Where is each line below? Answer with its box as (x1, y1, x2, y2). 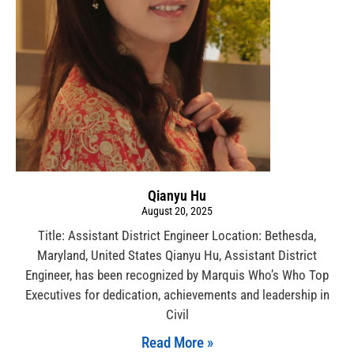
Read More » (141, 333, 213, 352)
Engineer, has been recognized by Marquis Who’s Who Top (25, 267, 329, 284)
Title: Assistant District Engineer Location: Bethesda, (38, 228, 316, 244)
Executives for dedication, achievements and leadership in (24, 287, 330, 303)
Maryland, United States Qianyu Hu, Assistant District (37, 247, 317, 264)
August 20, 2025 (141, 205, 213, 218)
